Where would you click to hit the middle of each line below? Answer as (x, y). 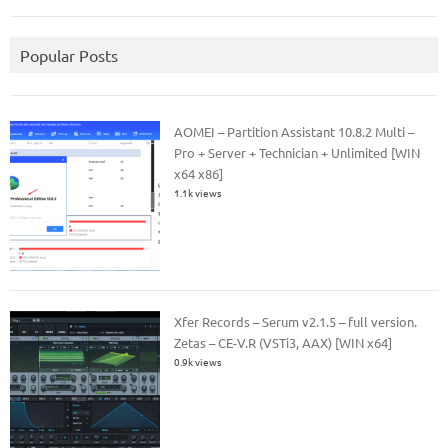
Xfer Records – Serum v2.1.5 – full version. (296, 321)
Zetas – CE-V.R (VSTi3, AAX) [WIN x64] (283, 342)
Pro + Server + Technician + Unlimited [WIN (297, 153)
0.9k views (198, 361)
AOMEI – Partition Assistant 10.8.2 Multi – (294, 132)
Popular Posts (69, 55)
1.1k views (198, 193)
